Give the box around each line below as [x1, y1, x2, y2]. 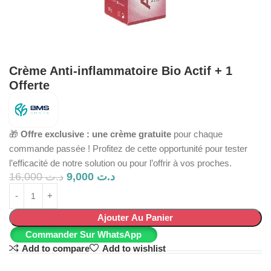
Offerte [9, 78, 50, 92]
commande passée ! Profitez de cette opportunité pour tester [9, 143, 247, 154]
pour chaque [171, 128, 223, 139]
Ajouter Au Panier [97, 212, 174, 223]
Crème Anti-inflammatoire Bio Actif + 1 [9, 64, 232, 77]
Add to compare [21, 243, 90, 253]
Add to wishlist [102, 243, 166, 253]
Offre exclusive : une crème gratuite [21, 128, 171, 139]
